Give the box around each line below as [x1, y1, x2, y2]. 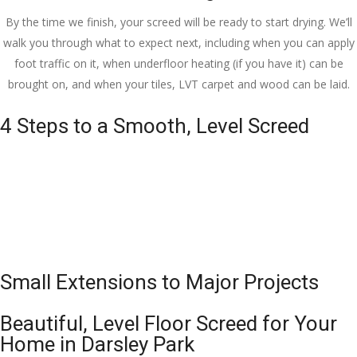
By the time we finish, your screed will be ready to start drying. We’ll [5, 14, 352, 30]
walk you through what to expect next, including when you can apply [2, 35, 355, 51]
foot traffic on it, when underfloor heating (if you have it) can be [14, 56, 343, 72]
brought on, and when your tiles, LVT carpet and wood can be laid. [7, 76, 350, 92]
